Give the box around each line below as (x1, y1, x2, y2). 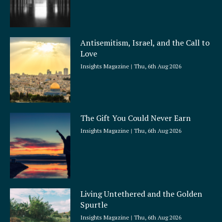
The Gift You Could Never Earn (80, 112, 191, 124)
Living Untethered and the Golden (80, 188, 203, 199)
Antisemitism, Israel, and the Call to (80, 37, 210, 49)
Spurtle (80, 199, 108, 210)
